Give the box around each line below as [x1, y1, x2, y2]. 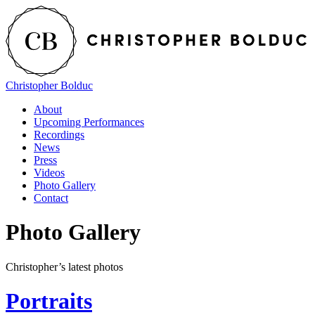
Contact [34, 191, 68, 204]
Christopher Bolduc [6, 79, 93, 91]
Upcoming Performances [34, 115, 144, 128]
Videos [34, 166, 65, 179]
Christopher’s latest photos [6, 260, 123, 273]
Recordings [34, 128, 84, 141]
